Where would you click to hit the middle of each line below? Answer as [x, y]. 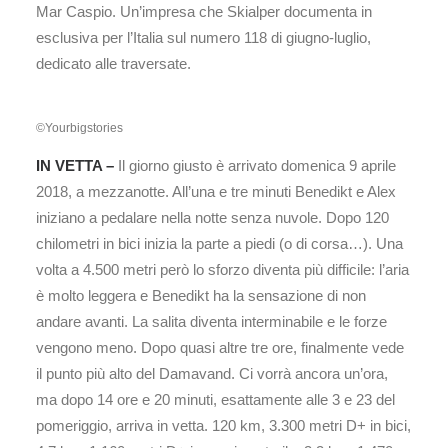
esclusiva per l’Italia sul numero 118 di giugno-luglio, [203, 37]
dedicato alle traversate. [113, 63]
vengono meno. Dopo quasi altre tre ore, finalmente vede [220, 347]
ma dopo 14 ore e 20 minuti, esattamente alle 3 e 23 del [215, 399]
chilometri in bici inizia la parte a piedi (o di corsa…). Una [219, 243]
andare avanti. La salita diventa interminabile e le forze [211, 321]
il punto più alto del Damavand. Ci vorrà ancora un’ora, [212, 373]
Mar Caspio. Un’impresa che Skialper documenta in [204, 11]
